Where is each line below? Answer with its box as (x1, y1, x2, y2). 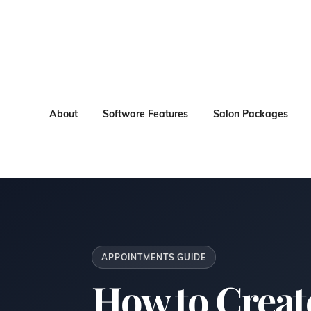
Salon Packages (212, 108, 288, 121)
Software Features (102, 108, 188, 121)
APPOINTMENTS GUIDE (101, 251, 207, 262)
